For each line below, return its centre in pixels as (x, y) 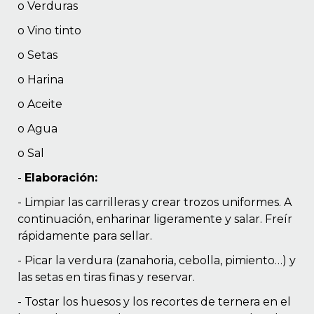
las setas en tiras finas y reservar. (106, 278)
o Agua (37, 129)
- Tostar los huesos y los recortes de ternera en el (154, 302)
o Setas (37, 55)
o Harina (41, 80)
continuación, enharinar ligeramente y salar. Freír (155, 219)
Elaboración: (61, 178)
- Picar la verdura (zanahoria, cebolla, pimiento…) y (157, 261)
